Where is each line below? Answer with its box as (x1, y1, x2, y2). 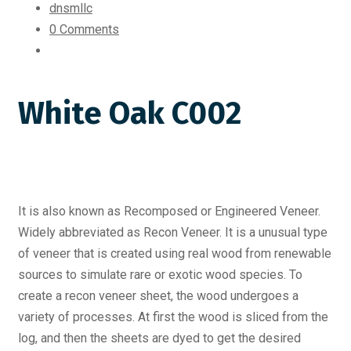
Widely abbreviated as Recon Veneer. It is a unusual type (18, 225, 327, 240)
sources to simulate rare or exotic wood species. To (18, 267, 302, 282)
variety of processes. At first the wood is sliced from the (18, 309, 328, 324)
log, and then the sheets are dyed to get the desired (18, 331, 301, 346)
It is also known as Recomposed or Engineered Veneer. (18, 204, 320, 219)
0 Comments (49, 22, 119, 37)
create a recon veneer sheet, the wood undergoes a (18, 288, 299, 303)
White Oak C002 (18, 95, 241, 132)
